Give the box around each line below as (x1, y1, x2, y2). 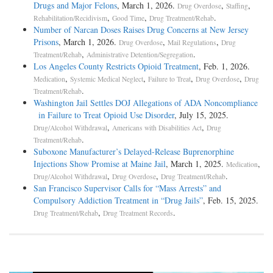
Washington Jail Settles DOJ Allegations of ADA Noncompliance (34, 97, 258, 109)
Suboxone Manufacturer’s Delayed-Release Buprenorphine (34, 146, 234, 158)
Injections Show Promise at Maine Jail (34, 158, 166, 170)
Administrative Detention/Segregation (87, 50, 193, 60)
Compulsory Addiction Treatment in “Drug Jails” (34, 194, 203, 207)
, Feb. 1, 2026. (199, 60, 250, 73)
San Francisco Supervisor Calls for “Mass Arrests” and (34, 182, 221, 194)
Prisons (34, 36, 58, 48)
